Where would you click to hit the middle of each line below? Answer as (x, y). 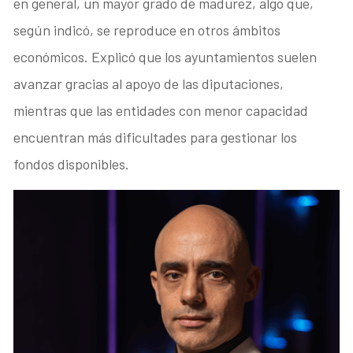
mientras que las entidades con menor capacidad (161, 110)
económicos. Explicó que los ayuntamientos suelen (165, 56)
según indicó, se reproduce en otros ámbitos (147, 30)
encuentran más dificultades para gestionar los (156, 137)
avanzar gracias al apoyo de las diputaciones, (149, 83)
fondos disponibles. (72, 163)
